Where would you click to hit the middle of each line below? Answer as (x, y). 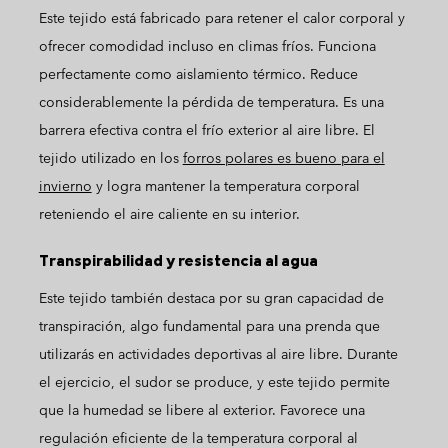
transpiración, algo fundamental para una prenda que (209, 326)
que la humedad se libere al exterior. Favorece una (201, 410)
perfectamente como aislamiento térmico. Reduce (198, 74)
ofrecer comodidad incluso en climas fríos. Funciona (207, 46)
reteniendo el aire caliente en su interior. (169, 214)
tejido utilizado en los (110, 158)
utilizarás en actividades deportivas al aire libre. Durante (218, 354)
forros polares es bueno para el (283, 158)
